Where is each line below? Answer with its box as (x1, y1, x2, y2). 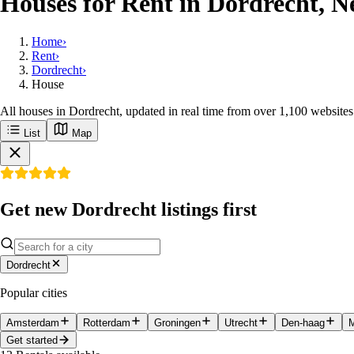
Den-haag (281, 317, 325, 330)
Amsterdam (6, 317, 59, 330)
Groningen (154, 317, 201, 330)
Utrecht (224, 317, 258, 330)
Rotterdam (83, 317, 130, 330)
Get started (6, 333, 58, 346)
